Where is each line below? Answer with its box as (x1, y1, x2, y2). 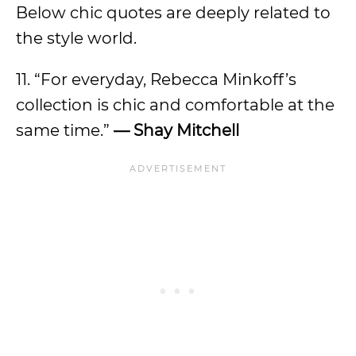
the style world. (16, 29, 137, 48)
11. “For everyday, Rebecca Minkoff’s (16, 70, 296, 89)
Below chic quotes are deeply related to (16, 3, 331, 22)
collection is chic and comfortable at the (16, 95, 335, 114)
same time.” (16, 121, 110, 140)
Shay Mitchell (133, 121, 239, 140)
